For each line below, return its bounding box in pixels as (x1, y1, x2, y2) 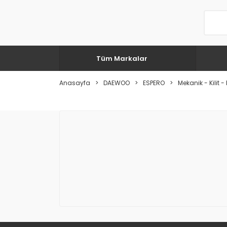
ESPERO (143, 79, 165, 87)
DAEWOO (103, 79, 130, 87)
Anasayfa (59, 79, 90, 87)
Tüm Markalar (96, 53, 147, 63)
